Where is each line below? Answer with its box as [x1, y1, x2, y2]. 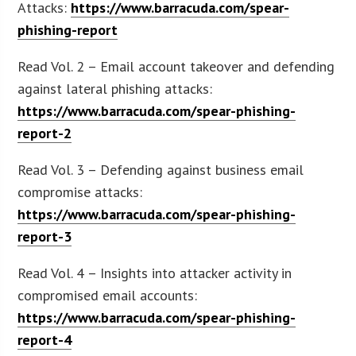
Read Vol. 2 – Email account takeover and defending [17, 56, 335, 75]
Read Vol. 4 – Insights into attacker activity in [17, 263, 292, 282]
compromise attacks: [17, 182, 143, 201]
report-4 [17, 330, 72, 349]
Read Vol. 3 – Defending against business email [17, 160, 304, 179]
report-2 [17, 123, 72, 142]
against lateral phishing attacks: [17, 79, 213, 98]
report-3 [17, 226, 72, 246]
